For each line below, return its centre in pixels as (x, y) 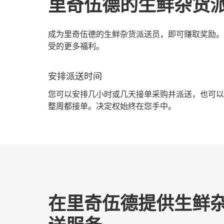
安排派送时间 (75, 76)
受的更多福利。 (76, 46)
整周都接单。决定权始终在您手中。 (112, 106)
